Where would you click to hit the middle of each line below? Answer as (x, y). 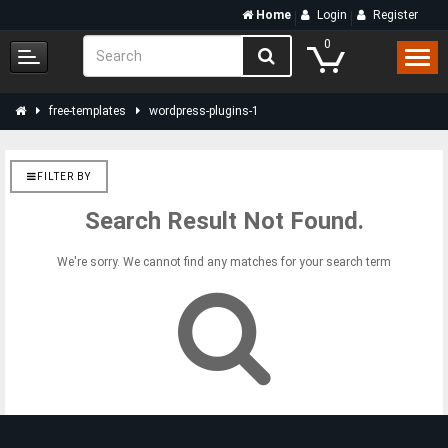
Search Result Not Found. (224, 221)
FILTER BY (64, 176)
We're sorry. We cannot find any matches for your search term (224, 262)
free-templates (87, 111)
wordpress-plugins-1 (204, 111)
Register (395, 15)
